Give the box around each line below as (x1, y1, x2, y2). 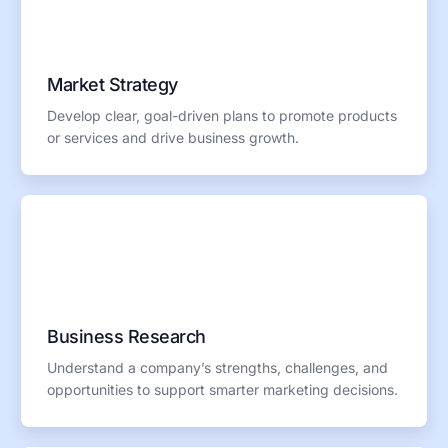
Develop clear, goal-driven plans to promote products (47, 106, 398, 124)
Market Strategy (47, 73, 178, 95)
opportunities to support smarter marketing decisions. (47, 380, 399, 398)
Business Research (47, 325, 206, 347)
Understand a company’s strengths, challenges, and (47, 358, 389, 376)
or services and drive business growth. (47, 128, 300, 146)
